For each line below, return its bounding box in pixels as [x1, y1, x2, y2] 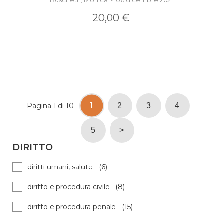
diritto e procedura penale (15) [27, 202, 133, 212]
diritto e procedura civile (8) [27, 182, 125, 192]
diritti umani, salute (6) [27, 163, 107, 172]
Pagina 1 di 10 [27, 101, 74, 111]
